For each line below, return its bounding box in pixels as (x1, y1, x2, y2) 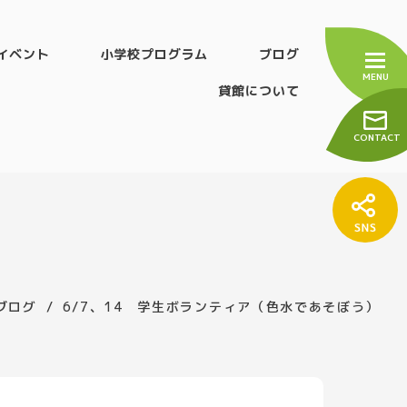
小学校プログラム (100, 45, 209, 63)
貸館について (218, 82, 300, 99)
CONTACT (353, 131, 401, 144)
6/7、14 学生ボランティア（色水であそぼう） (62, 298, 380, 315)
